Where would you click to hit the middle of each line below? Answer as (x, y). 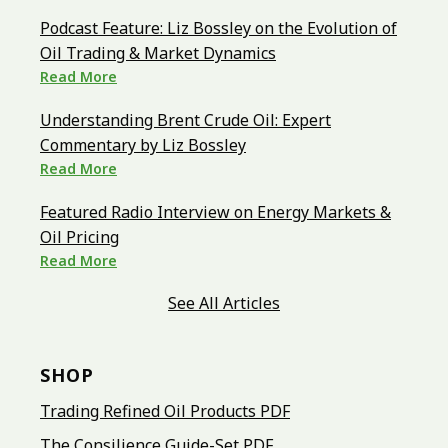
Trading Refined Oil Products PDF (165, 411)
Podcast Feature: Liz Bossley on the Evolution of (218, 28)
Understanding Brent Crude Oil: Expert (185, 120)
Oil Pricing (79, 237)
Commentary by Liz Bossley (143, 145)
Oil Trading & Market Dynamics (158, 53)
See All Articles (224, 303)
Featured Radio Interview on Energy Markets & (215, 212)
